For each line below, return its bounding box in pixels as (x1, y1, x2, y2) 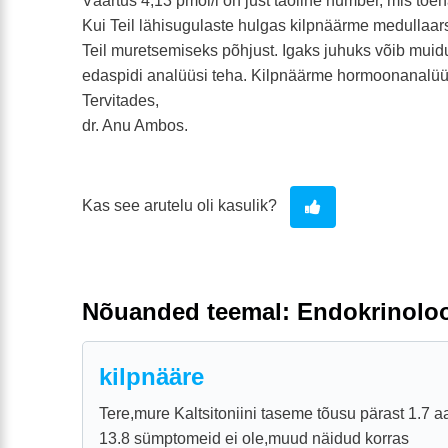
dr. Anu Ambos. (82, 116, 188, 134)
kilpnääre (99, 362, 204, 390)
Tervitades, (82, 91, 159, 109)
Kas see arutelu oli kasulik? (82, 197, 281, 214)
